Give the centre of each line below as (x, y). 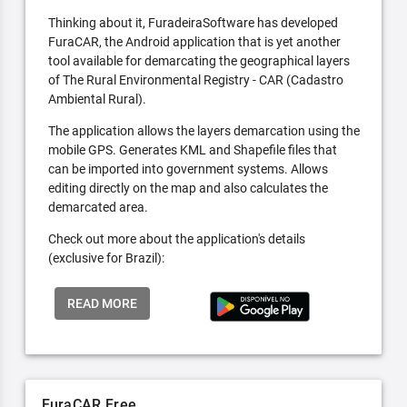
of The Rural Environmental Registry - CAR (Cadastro (195, 80)
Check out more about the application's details (176, 239)
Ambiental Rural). (97, 99)
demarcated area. (98, 208)
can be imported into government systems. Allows (188, 169)
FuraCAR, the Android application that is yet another (194, 42)
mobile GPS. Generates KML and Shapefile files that (192, 150)
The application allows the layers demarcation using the (203, 131)
